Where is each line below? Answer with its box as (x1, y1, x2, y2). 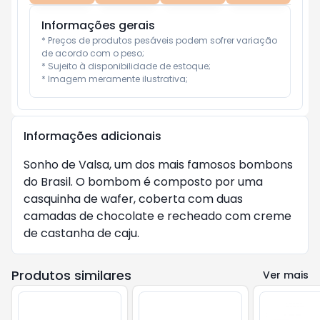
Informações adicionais (24, 128, 161, 144)
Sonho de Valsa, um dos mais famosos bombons (24, 156, 293, 173)
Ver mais (263, 268, 309, 282)
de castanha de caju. (24, 225, 139, 241)
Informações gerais (41, 17, 155, 34)
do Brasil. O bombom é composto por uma (24, 174, 263, 190)
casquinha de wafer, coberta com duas (24, 191, 243, 207)
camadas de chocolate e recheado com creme (24, 208, 291, 224)
